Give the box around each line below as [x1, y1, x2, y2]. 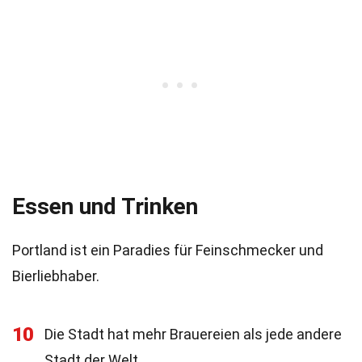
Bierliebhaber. [12, 267, 99, 284]
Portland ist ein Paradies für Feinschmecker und [12, 242, 323, 259]
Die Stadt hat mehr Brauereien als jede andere [44, 326, 342, 343]
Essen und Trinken [12, 193, 198, 220]
